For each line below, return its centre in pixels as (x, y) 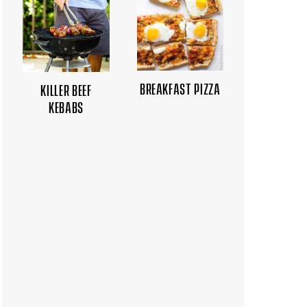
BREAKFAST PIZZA (180, 88)
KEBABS (66, 106)
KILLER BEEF (66, 89)
